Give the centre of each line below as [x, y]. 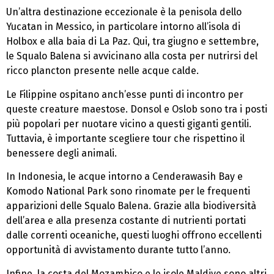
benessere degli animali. [61, 153]
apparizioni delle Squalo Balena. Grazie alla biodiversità [131, 206]
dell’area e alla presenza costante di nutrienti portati [126, 221]
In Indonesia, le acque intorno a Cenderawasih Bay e [124, 177]
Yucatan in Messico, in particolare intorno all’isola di [123, 27]
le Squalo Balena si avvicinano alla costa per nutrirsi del [132, 56]
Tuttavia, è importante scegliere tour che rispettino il [125, 138]
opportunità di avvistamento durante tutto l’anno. [118, 250]
